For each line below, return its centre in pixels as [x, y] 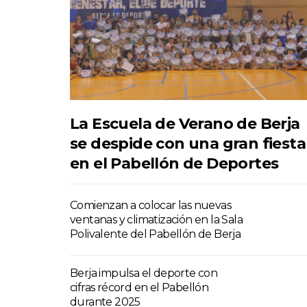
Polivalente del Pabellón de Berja [156, 234]
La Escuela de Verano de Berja [185, 124]
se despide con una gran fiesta [188, 144]
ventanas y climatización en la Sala [156, 220]
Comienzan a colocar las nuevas [150, 206]
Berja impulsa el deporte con [144, 273]
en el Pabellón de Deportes [174, 164]
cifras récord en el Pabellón [139, 288]
